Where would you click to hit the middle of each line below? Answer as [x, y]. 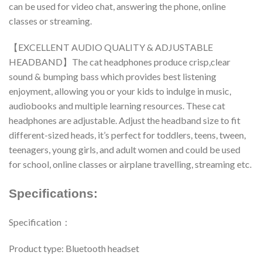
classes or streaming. [50, 20]
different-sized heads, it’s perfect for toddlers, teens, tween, [127, 135]
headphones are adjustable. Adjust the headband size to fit [125, 120]
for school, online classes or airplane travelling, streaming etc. [130, 164]
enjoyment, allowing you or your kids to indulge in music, [120, 91]
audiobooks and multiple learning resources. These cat [117, 105]
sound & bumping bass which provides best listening [113, 76]
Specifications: [53, 193]
